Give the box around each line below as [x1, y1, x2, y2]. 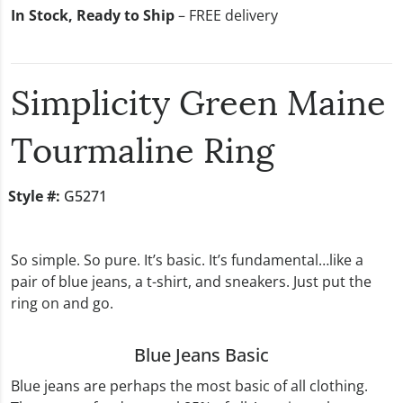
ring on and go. [11, 292, 113, 313]
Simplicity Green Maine [11, 87, 386, 122]
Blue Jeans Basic [134, 342, 269, 367]
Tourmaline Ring [11, 135, 274, 170]
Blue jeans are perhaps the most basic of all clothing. [11, 375, 368, 396]
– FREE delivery [175, 4, 278, 25]
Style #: [8, 185, 60, 206]
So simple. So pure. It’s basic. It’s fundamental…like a [11, 249, 363, 270]
